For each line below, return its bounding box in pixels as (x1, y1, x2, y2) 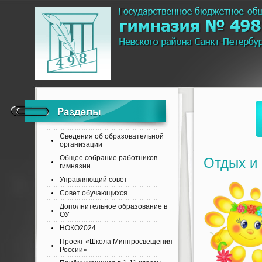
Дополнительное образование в (60, 202, 167, 211)
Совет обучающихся (60, 189, 127, 197)
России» (60, 246, 87, 254)
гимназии (60, 162, 91, 170)
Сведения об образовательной (60, 132, 164, 140)
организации (60, 140, 102, 149)
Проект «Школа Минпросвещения (60, 237, 173, 246)
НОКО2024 (60, 224, 96, 232)
